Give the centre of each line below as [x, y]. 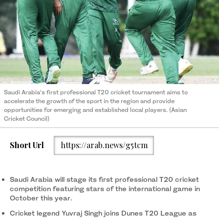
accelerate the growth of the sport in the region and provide [89, 101]
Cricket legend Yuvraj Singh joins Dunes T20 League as [103, 213]
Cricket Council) [27, 118]
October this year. [41, 197]
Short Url [27, 145]
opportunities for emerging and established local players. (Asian [95, 109]
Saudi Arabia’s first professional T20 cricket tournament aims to [96, 92]
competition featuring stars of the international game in [105, 188]
